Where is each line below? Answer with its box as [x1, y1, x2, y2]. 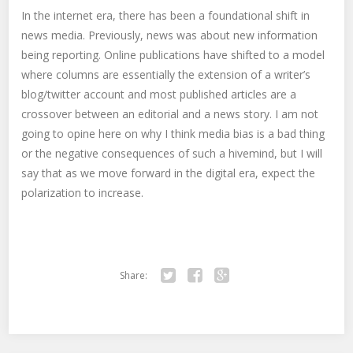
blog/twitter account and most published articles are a [21, 87, 297, 102]
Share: [120, 269, 147, 283]
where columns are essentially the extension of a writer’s [21, 67, 311, 83]
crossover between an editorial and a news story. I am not [21, 106, 319, 122]
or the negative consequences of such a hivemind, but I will [21, 146, 323, 162]
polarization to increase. [21, 185, 144, 201]
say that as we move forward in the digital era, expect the [21, 165, 316, 181]
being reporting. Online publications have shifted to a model [21, 47, 325, 63]
